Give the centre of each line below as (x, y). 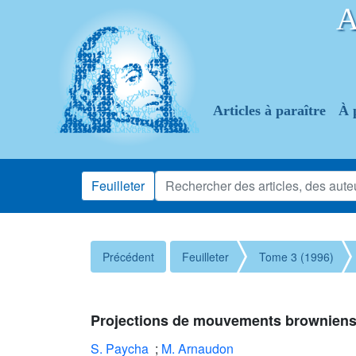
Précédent (128, 257)
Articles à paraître (269, 110)
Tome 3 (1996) (296, 257)
